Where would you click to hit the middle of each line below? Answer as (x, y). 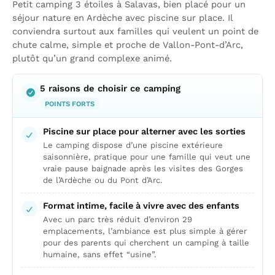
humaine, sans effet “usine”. (100, 254)
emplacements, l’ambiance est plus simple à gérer (145, 231)
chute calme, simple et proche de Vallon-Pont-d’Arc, (128, 45)
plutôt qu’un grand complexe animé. (92, 58)
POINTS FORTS (70, 104)
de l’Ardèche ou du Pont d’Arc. (103, 180)
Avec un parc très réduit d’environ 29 (118, 219)
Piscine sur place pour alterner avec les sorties (144, 131)
